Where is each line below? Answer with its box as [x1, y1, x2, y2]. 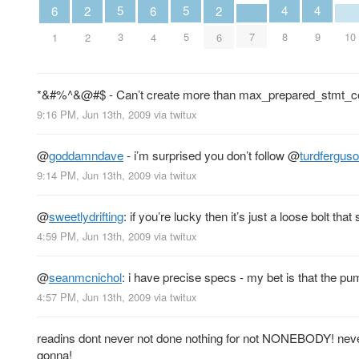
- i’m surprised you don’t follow [123, 146, 288, 163]
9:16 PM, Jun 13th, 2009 [37, 106, 151, 122]
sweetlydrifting [49, 208, 123, 225]
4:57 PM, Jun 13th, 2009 [37, 289, 151, 305]
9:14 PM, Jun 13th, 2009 [37, 167, 151, 184]
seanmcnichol [49, 268, 122, 286]
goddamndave [49, 146, 123, 163]
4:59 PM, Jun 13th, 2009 [37, 228, 151, 244]
